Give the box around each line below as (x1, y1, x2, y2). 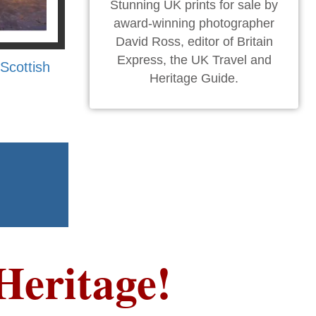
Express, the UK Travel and (116, 53, 272, 67)
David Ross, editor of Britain (115, 35, 273, 49)
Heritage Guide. (150, 71, 238, 85)
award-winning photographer (114, 16, 274, 30)
